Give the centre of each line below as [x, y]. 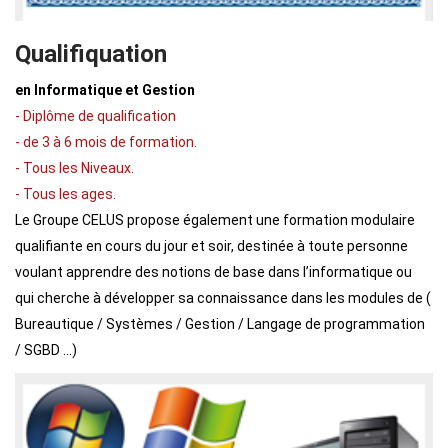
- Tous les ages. [65, 194]
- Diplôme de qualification [95, 116]
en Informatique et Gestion [105, 90]
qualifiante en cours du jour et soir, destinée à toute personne [211, 246]
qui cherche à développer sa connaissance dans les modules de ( [223, 298]
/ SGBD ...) [46, 350]
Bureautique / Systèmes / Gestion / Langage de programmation [220, 324]
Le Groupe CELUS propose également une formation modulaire [215, 220]
